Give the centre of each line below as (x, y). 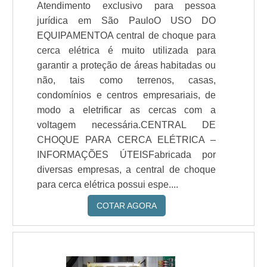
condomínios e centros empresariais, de (127, 95)
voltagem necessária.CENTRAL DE (127, 125)
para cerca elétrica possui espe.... (108, 184)
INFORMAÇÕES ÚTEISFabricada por (127, 155)
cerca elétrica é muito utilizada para (127, 50)
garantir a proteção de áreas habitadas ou (127, 65)
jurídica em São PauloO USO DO (127, 21)
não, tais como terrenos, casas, (127, 80)
